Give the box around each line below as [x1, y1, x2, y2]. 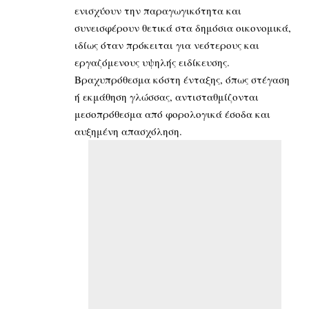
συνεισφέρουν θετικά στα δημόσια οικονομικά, [74, 20, 291, 34]
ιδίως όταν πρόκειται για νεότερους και [74, 37, 259, 52]
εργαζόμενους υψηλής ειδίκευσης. [74, 54, 230, 69]
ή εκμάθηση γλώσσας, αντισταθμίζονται [74, 89, 259, 103]
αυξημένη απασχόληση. [74, 123, 186, 138]
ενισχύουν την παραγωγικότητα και [74, 3, 241, 17]
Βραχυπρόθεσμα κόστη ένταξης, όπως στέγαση [74, 72, 290, 86]
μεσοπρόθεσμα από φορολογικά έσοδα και [74, 106, 270, 121]
